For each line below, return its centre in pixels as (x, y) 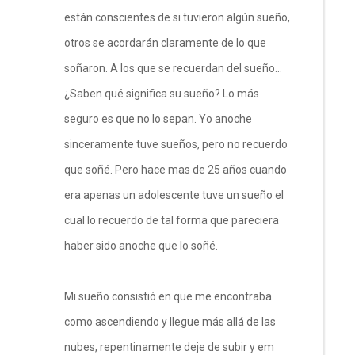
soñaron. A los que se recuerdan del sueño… (173, 68)
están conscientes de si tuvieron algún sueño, (177, 17)
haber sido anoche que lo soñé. (142, 245)
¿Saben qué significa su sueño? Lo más (162, 93)
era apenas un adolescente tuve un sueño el (174, 195)
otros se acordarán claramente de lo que (165, 42)
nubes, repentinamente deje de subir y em (169, 347)
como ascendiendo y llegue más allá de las (170, 321)
